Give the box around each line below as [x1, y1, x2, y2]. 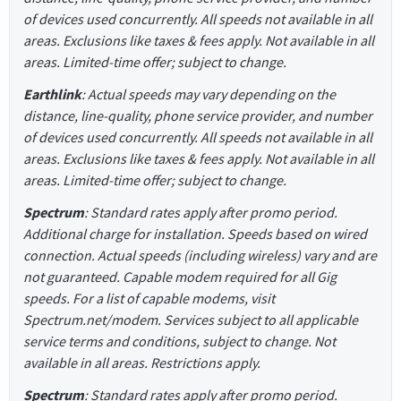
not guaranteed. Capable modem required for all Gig [23, 267, 337, 286]
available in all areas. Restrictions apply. [23, 353, 260, 371]
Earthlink [23, 84, 81, 103]
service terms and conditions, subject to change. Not [23, 331, 336, 350]
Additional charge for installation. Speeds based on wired [23, 224, 367, 243]
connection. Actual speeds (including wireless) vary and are [23, 245, 377, 264]
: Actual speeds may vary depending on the [81, 84, 336, 103]
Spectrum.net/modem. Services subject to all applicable [23, 310, 358, 328]
